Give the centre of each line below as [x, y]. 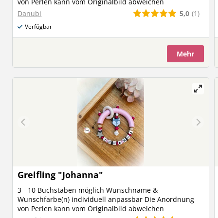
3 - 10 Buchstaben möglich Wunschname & [88, 190]
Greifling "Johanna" [61, 175]
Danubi [30, 13]
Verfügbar [39, 27]
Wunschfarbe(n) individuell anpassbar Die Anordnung [106, 199]
